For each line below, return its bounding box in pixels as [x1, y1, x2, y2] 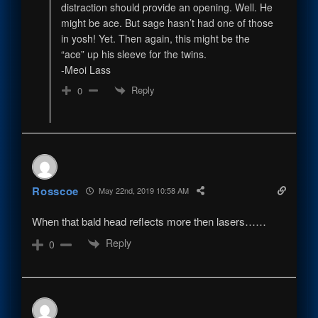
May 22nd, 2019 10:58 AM [97, 185, 190, 197]
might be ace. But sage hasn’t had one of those [60, 15, 273, 30]
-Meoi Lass [60, 62, 111, 77]
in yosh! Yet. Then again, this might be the [60, 31, 250, 45]
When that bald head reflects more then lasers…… [32, 213, 267, 229]
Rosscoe [32, 182, 79, 199]
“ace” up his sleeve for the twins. [60, 46, 207, 61]
